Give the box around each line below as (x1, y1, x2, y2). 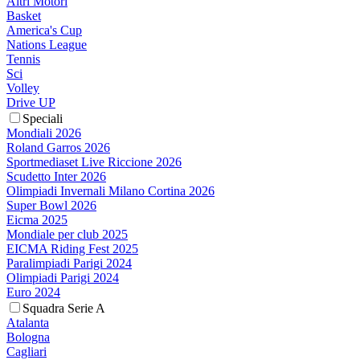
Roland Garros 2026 (6, 141, 110, 155)
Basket (6, 9, 41, 23)
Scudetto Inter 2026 (6, 170, 106, 184)
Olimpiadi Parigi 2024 (6, 271, 119, 285)
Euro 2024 (6, 285, 60, 300)
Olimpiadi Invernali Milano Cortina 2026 (6, 184, 215, 198)
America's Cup (6, 23, 82, 38)
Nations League (6, 38, 87, 52)
